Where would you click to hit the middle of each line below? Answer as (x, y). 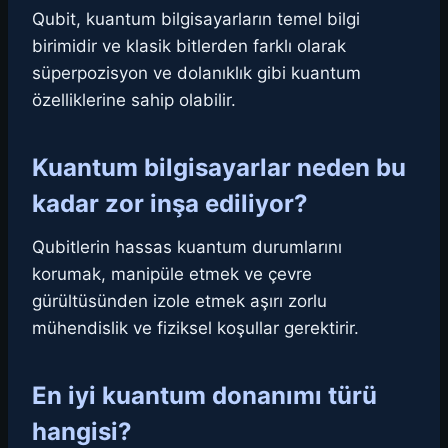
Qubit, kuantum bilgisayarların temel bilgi (196, 19)
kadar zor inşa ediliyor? (170, 204)
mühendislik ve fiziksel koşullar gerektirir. (195, 328)
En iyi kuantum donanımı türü (204, 396)
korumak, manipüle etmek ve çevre (172, 274)
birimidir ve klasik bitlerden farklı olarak (189, 46)
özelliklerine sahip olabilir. (134, 100)
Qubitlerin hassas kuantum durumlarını (187, 247)
